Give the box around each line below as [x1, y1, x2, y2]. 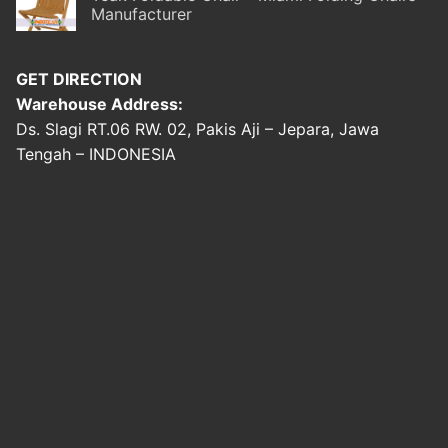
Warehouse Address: [16, 93, 183, 114]
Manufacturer [91, 3, 192, 24]
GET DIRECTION [16, 68, 142, 89]
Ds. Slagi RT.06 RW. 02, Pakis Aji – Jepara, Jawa [16, 118, 379, 139]
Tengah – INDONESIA [16, 143, 176, 164]
